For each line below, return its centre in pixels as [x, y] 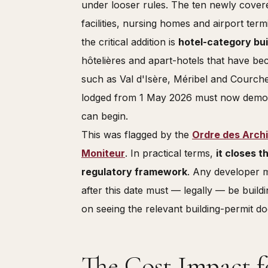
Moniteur [103, 153]
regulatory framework [134, 171]
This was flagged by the [137, 134]
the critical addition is [130, 42]
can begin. [105, 116]
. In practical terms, [170, 153]
